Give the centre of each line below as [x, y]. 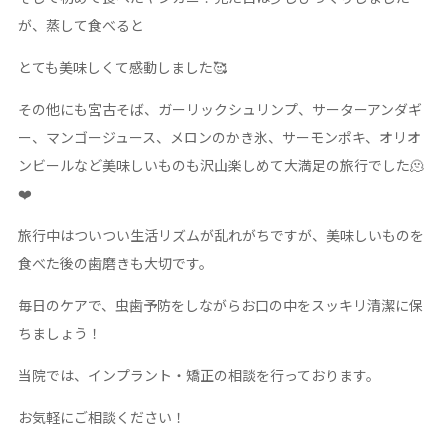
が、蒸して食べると [80, 25]
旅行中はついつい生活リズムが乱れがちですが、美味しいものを [220, 235]
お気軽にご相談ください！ [101, 417]
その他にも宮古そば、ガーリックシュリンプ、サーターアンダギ [219, 109]
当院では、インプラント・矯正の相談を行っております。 [198, 375]
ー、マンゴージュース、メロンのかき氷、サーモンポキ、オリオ [219, 137]
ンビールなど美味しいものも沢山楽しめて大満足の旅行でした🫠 [220, 165]
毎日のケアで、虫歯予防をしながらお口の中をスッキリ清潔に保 [220, 305]
